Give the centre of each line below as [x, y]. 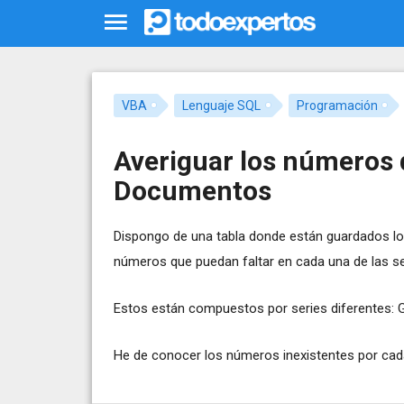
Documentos [193, 190]
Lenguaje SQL [222, 105]
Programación [337, 105]
